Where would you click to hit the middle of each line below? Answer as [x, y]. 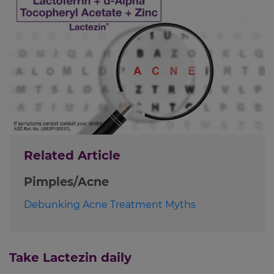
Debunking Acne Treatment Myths [110, 205]
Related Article [72, 156]
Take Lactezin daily [70, 258]
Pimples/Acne [66, 182]
